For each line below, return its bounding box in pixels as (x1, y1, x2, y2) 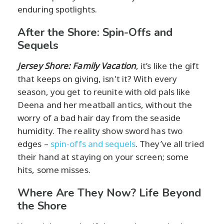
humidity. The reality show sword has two (17, 124, 183, 136)
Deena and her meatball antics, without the (17, 98, 192, 110)
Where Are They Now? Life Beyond (17, 185, 201, 200)
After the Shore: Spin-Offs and (17, 24, 172, 40)
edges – (17, 137, 50, 149)
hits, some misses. (17, 163, 90, 175)
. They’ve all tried (135, 137, 204, 149)
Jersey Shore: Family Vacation (17, 59, 136, 71)
